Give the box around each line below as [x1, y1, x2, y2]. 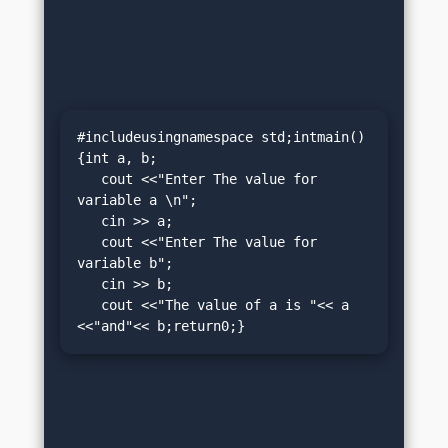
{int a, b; [77, 150, 157, 167]
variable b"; [77, 255, 173, 272]
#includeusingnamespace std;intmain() [77, 129, 365, 146]
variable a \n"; [77, 192, 197, 209]
